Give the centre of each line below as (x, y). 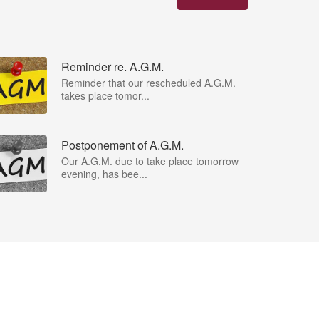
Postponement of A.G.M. (122, 145)
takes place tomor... (105, 95)
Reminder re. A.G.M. (113, 66)
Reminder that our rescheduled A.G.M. (148, 82)
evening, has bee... (104, 173)
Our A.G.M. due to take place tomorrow (150, 161)
